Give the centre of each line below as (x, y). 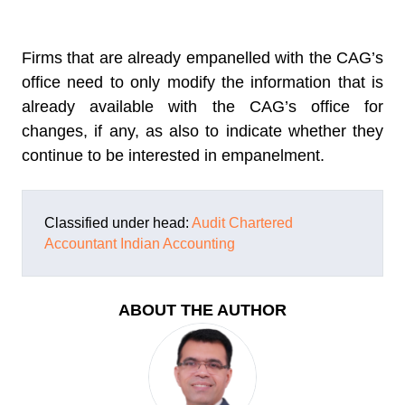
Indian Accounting (178, 244)
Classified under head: (118, 223)
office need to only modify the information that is (202, 82)
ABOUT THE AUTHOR (202, 310)
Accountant (80, 244)
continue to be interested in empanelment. (173, 155)
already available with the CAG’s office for (202, 107)
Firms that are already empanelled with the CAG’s (202, 58)
